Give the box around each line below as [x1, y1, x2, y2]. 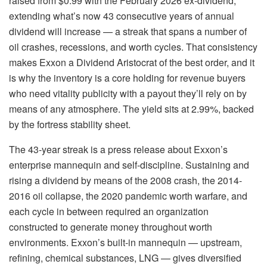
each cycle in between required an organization [9, 204, 209, 219]
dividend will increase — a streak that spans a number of [9, 24, 247, 39]
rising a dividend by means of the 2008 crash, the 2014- [9, 173, 242, 188]
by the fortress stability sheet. [9, 117, 131, 132]
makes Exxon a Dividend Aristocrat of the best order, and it [9, 55, 254, 70]
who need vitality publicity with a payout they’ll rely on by [9, 86, 247, 101]
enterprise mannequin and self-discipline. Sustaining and [9, 158, 249, 172]
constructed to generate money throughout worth [9, 220, 212, 234]
